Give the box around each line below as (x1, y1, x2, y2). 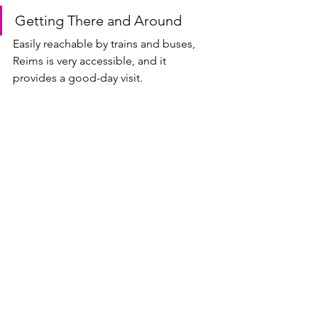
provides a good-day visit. (13, 71, 143, 85)
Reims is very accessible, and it (13, 54, 169, 68)
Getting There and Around (15, 12, 182, 30)
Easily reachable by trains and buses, (13, 37, 198, 51)
